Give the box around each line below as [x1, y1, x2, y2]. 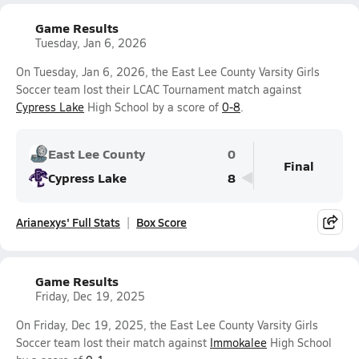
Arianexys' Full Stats [16, 214, 120, 230]
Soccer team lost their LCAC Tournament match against [16, 82, 301, 97]
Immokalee [210, 335, 267, 350]
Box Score [136, 214, 187, 230]
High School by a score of [84, 99, 222, 115]
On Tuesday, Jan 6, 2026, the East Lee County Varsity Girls [16, 64, 320, 79]
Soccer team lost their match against [16, 335, 210, 350]
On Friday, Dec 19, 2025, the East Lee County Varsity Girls [16, 317, 318, 333]
